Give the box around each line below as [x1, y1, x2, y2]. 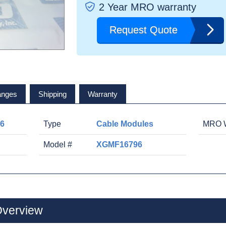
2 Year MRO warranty [99, 2, 196, 13]
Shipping [38, 90, 67, 98]
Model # [43, 140, 72, 149]
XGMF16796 [96, 140, 142, 149]
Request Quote [109, 24, 178, 35]
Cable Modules [96, 120, 153, 128]
